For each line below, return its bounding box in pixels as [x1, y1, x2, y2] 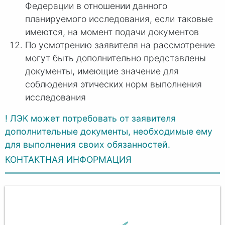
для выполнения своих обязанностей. [5, 139, 170, 150]
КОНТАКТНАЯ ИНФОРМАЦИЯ [5, 154, 132, 165]
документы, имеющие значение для [25, 66, 179, 77]
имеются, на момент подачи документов [25, 27, 199, 38]
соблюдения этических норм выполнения [25, 79, 202, 90]
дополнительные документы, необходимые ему [5, 126, 212, 137]
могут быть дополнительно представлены [25, 53, 206, 64]
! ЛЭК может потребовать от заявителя [5, 113, 176, 124]
